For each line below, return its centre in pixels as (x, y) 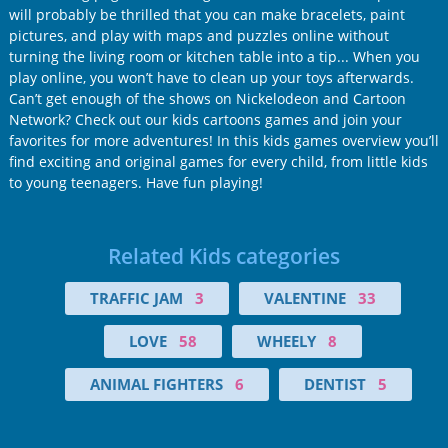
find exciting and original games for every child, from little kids (218, 162)
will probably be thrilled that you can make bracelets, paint (206, 15)
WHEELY (286, 341)
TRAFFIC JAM (136, 298)
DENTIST (334, 384)
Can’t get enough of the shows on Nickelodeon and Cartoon (207, 99)
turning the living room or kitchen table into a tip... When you (214, 57)
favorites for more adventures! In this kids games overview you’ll (223, 141)
